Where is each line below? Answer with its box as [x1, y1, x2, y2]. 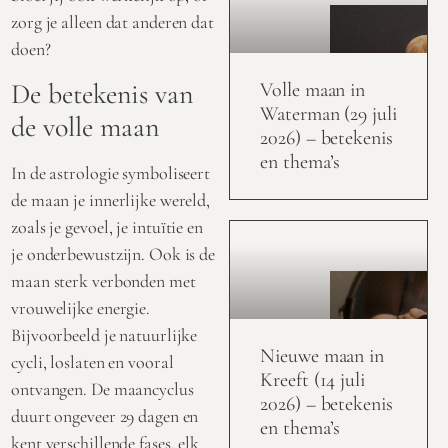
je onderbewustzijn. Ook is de [11, 242, 216, 265]
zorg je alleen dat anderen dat [11, 11, 214, 34]
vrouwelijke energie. [11, 296, 150, 319]
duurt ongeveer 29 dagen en [11, 404, 199, 427]
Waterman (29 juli [260, 102, 397, 127]
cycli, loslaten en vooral [11, 350, 174, 373]
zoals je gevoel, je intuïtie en [11, 215, 203, 238]
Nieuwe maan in [260, 344, 384, 369]
